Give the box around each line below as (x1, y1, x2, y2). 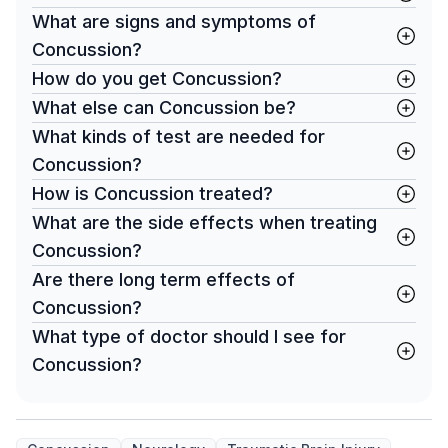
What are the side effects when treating (32, 212, 377, 233)
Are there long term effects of (32, 269, 295, 290)
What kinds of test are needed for (32, 126, 325, 147)
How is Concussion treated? (32, 183, 273, 204)
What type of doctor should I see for (32, 326, 346, 347)
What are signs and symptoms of (32, 11, 316, 32)
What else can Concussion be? (32, 97, 296, 118)
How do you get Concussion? (32, 68, 282, 89)
